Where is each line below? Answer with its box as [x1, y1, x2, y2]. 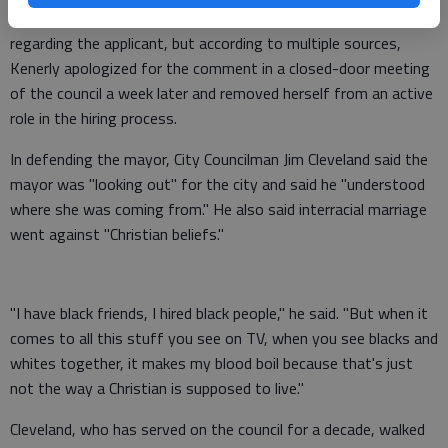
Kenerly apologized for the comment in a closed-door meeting [10, 55, 430, 80]
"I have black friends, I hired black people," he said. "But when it [10, 300, 428, 325]
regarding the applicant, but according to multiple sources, [10, 30, 401, 55]
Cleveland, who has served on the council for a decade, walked [10, 416, 425, 441]
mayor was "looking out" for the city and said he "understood [10, 171, 425, 196]
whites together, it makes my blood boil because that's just [10, 350, 413, 375]
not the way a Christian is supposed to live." [10, 375, 304, 400]
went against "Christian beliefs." [10, 221, 224, 246]
